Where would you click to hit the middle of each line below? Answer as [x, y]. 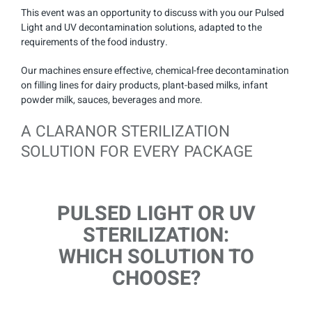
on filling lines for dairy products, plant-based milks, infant [145, 86]
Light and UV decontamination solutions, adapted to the [141, 28]
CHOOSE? [156, 279]
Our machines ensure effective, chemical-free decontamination [155, 71]
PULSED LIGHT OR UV [156, 214]
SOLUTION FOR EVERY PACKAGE [137, 152]
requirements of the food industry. [94, 42]
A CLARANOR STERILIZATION [125, 132]
